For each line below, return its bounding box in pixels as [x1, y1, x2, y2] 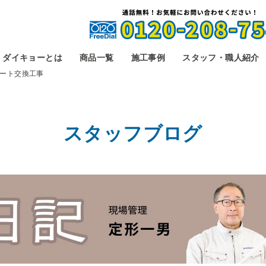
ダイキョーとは [2, 52, 62, 62]
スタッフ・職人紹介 [182, 52, 259, 62]
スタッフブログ [64, 123, 202, 144]
